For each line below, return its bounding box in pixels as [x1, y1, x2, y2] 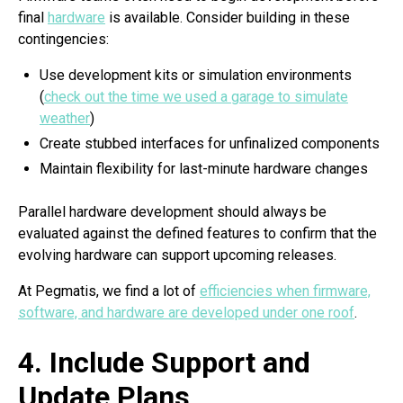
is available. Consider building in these [105, 9, 350, 27]
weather [40, 110, 90, 128]
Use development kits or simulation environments [40, 67, 352, 85]
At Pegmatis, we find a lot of [18, 282, 200, 300]
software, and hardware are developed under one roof [18, 304, 354, 322]
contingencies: [18, 31, 109, 49]
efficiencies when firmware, [200, 282, 371, 300]
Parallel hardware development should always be [18, 203, 327, 221]
